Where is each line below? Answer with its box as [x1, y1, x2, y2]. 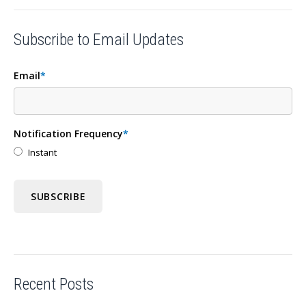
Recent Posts [14, 274, 94, 294]
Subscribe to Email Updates [14, 30, 184, 50]
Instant [28, 145, 57, 158]
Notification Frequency [14, 126, 123, 140]
